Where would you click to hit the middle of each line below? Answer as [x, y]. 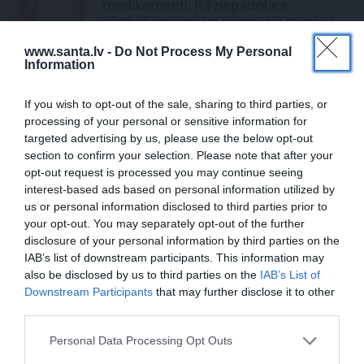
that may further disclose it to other [244, 291]
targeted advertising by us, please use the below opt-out [169, 138]
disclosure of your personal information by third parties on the [182, 240]
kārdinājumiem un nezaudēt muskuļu [222, 22]
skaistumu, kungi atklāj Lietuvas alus [220, 110]
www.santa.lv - [69, 51]
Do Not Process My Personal [203, 51]
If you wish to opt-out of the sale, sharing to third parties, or [176, 104]
